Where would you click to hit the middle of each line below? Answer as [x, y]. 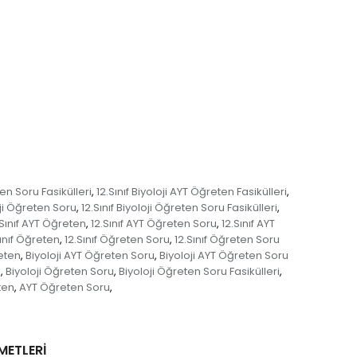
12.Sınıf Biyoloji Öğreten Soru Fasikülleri [179, 208]
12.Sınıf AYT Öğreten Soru [153, 224]
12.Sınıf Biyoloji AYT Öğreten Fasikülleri [192, 192]
